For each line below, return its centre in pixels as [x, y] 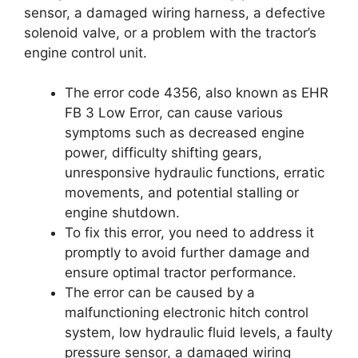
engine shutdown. [122, 213]
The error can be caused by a [160, 292]
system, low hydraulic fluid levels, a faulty [199, 332]
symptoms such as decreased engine [185, 133]
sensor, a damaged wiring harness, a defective [175, 12]
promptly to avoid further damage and [187, 253]
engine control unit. [86, 52]
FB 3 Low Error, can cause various [174, 113]
